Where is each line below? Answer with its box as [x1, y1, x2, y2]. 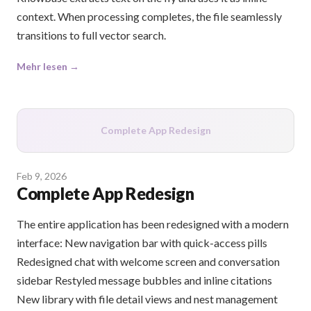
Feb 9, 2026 [17, 170, 67, 183]
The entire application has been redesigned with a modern [17, 217, 289, 231]
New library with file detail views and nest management [17, 292, 278, 306]
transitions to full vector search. [17, 28, 166, 42]
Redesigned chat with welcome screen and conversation [17, 255, 280, 269]
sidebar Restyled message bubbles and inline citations [17, 274, 272, 287]
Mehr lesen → [17, 60, 79, 73]
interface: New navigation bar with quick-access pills [17, 236, 267, 250]
